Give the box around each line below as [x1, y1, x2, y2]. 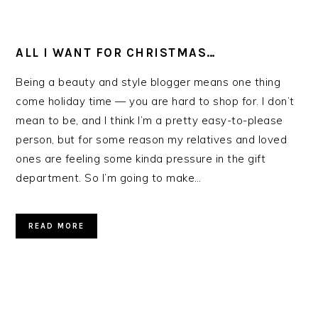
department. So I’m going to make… [16, 171, 202, 185]
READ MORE [28, 221, 85, 231]
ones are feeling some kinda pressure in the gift [16, 152, 266, 165]
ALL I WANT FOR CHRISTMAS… [16, 45, 216, 60]
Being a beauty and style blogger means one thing [16, 75, 281, 89]
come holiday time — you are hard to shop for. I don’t [16, 94, 295, 108]
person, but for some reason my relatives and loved [16, 133, 287, 146]
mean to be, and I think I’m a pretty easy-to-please [16, 114, 283, 127]
